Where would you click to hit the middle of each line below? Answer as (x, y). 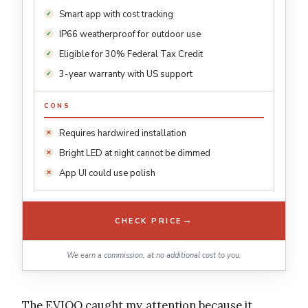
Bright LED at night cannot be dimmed (135, 154)
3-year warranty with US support (126, 75)
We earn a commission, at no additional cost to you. (154, 256)
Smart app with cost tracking (116, 15)
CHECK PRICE (148, 221)
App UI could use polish (107, 174)
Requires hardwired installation (123, 134)
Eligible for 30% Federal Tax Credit (131, 55)
